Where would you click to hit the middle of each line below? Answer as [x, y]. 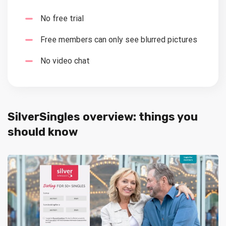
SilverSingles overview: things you [103, 117]
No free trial [62, 19]
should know [43, 132]
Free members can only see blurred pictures [119, 40]
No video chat [65, 61]
